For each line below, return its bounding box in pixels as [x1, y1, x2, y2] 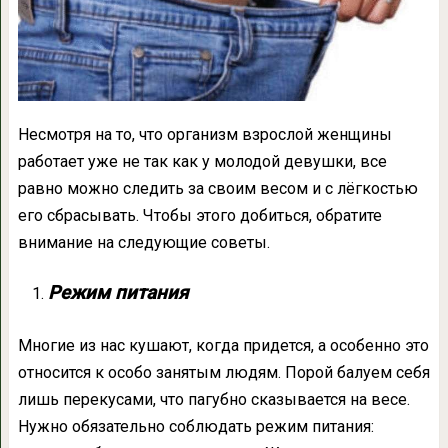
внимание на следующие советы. [17, 233, 270, 253]
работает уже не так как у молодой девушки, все [17, 152, 387, 172]
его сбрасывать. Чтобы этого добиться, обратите [17, 206, 382, 226]
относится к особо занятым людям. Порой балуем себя [17, 363, 430, 383]
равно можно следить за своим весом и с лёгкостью [17, 179, 418, 199]
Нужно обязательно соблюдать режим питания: [17, 417, 374, 437]
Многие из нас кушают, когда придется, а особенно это [17, 336, 429, 356]
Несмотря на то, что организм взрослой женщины [17, 125, 392, 145]
